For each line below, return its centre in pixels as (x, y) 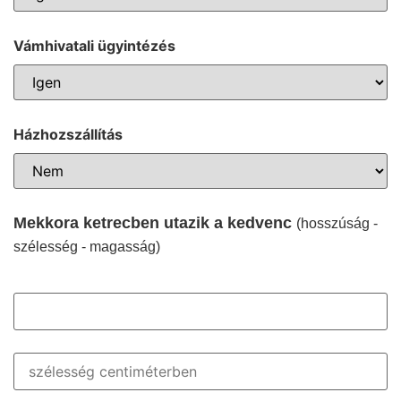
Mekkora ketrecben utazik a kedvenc (155, 222)
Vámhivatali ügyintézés (94, 46)
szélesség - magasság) (87, 246)
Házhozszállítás (68, 135)
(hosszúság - (337, 223)
